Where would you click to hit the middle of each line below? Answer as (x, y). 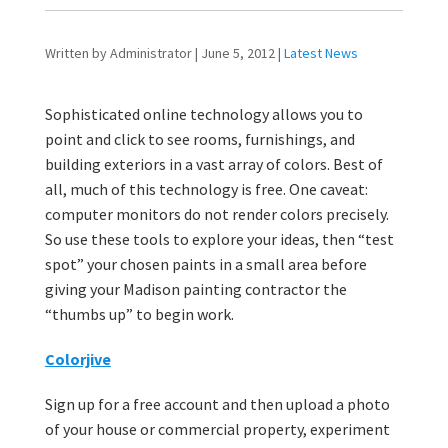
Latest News (320, 53)
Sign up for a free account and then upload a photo (217, 404)
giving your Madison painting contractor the (195, 289)
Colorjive (77, 359)
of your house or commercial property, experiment (217, 429)
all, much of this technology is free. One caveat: (206, 189)
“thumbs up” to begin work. (139, 314)
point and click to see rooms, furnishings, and (199, 139)
